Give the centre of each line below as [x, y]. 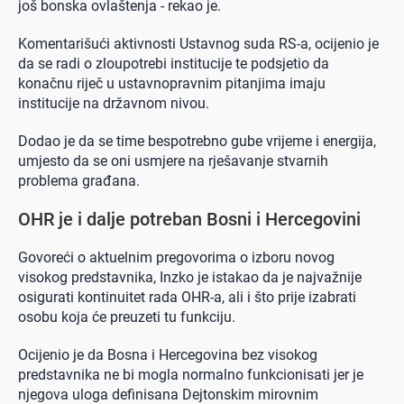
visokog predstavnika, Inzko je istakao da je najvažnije [190, 278]
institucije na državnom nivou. [114, 104]
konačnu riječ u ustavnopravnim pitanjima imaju [172, 84]
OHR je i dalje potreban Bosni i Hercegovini [189, 220]
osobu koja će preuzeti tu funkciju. [127, 317]
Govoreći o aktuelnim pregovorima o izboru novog [176, 258]
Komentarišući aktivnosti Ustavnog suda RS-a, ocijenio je [198, 44]
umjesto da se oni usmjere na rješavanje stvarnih [173, 161]
